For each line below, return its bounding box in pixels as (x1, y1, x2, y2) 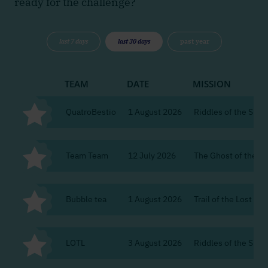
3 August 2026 (128, 237, 182, 248)
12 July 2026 (128, 150, 176, 161)
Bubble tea (66, 193, 106, 205)
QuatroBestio (66, 106, 116, 117)
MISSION (193, 77, 231, 90)
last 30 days (117, 36, 150, 45)
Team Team (66, 150, 108, 161)
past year (179, 36, 209, 45)
